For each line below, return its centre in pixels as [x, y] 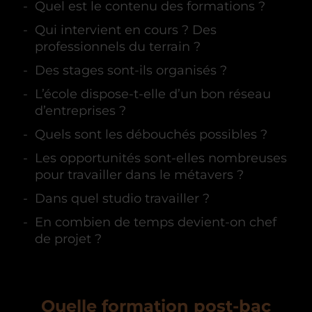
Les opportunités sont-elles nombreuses [161, 158]
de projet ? [68, 239]
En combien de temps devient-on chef [156, 222]
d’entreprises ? [80, 110]
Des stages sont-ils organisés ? [131, 70]
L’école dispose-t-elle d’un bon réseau [153, 94]
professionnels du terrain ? [118, 46]
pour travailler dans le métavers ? [139, 174]
